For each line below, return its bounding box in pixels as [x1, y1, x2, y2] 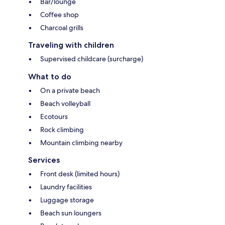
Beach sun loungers [40, 208, 101, 218]
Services [28, 155, 60, 165]
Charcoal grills [40, 23, 83, 33]
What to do [28, 72, 71, 82]
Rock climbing [40, 125, 84, 135]
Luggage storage [40, 195, 94, 205]
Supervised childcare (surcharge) [40, 54, 143, 64]
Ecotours [40, 112, 68, 122]
